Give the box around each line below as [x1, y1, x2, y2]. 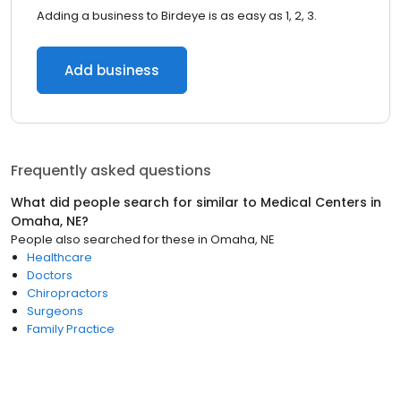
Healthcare [27, 249, 92, 266]
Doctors [27, 267, 73, 284]
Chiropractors [27, 285, 108, 302]
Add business [64, 61, 159, 80]
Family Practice [27, 320, 115, 337]
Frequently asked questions [11, 160, 211, 181]
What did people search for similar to [11, 193, 260, 211]
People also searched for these [11, 231, 195, 248]
